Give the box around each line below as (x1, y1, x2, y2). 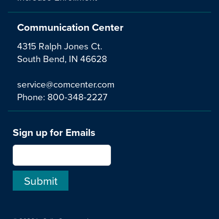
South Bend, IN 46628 (17, 51, 107, 65)
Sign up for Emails (13, 125, 95, 140)
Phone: (17, 89, 47, 103)
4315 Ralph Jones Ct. (17, 39, 102, 52)
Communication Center (17, 20, 124, 35)
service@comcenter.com (17, 77, 114, 90)
